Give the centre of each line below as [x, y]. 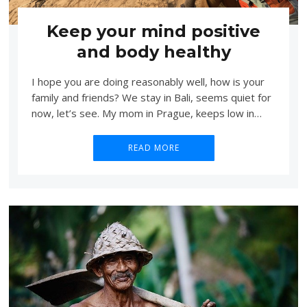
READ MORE [153, 147]
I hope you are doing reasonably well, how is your [148, 81]
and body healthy [153, 52]
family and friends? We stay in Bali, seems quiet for [151, 97]
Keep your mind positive [153, 31]
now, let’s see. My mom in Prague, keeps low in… [146, 113]
